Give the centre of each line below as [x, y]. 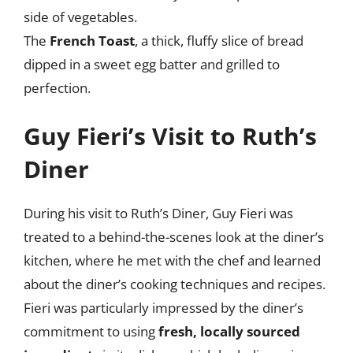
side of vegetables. [80, 17]
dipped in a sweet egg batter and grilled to [152, 64]
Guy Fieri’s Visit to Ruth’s [170, 136]
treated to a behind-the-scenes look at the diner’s [174, 237]
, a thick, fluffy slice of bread [219, 40]
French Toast [92, 40]
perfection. [57, 87]
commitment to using [91, 331]
